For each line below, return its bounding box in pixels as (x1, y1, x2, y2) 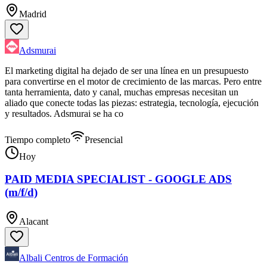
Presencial (85, 134, 123, 145)
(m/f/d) (5, 186, 38, 199)
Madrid (19, 8, 46, 19)
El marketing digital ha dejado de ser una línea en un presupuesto (5, 65, 249, 76)
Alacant (19, 216, 48, 227)
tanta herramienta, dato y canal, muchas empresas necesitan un (5, 86, 238, 97)
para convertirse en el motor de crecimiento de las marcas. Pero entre (5, 76, 262, 86)
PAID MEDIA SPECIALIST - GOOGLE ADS (5, 173, 232, 186)
